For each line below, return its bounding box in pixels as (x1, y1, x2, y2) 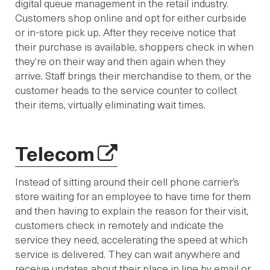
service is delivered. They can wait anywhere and (15, 246, 240, 262)
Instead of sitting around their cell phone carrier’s (15, 174, 239, 189)
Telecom (15, 139, 95, 167)
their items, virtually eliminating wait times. (15, 97, 206, 112)
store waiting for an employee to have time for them (15, 189, 251, 204)
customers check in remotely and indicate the (15, 218, 224, 233)
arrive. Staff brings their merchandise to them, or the (15, 68, 251, 83)
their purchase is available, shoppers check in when (15, 39, 254, 54)
